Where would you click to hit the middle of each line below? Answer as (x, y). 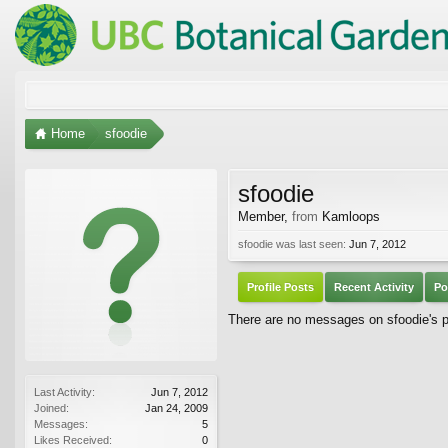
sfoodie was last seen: (292, 243)
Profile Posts (280, 286)
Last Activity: (64, 391)
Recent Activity (374, 286)
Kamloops (351, 216)
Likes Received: (73, 439)
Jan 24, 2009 (176, 407)
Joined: (51, 407)
